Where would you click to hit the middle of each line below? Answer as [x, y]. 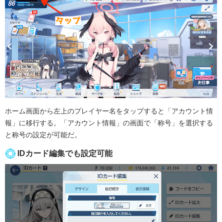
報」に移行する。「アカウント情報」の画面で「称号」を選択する [109, 123]
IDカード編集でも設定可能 [65, 153]
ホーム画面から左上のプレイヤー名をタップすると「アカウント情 [109, 111]
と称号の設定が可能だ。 [43, 135]
